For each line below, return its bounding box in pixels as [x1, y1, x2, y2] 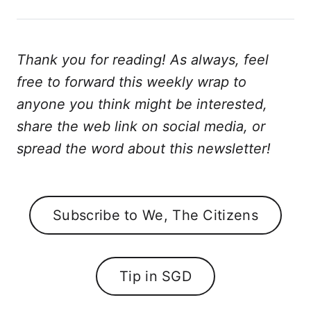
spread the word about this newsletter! [17, 140, 271, 157]
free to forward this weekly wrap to [17, 73, 246, 90]
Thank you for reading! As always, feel [17, 51, 269, 68]
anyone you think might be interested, [17, 95, 267, 112]
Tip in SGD [119, 267, 192, 285]
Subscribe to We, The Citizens [53, 206, 258, 224]
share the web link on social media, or [17, 117, 265, 135]
